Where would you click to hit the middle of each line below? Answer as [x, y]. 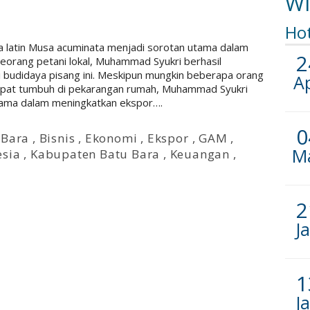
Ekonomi [111, 138]
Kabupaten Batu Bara [95, 154]
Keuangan [200, 154]
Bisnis [57, 138]
